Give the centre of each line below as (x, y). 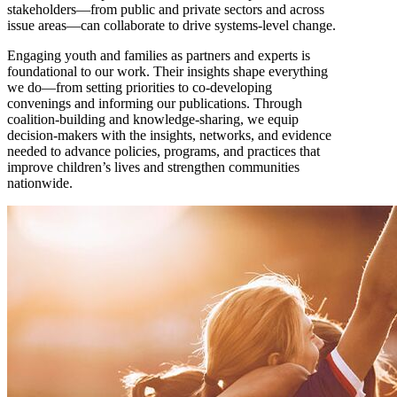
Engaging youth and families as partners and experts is (159, 56)
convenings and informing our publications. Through (155, 104)
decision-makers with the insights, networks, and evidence (169, 136)
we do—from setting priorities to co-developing (140, 88)
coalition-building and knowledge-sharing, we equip (153, 120)
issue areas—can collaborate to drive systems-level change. (171, 26)
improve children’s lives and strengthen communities (153, 167)
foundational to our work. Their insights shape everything (167, 72)
